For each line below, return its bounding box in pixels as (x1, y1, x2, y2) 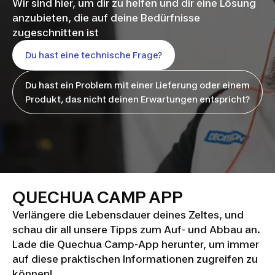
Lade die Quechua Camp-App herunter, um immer (12, 238, 259, 250)
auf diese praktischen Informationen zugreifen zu (12, 252, 258, 265)
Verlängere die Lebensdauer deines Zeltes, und (12, 208, 244, 221)
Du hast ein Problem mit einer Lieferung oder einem (25, 80, 250, 91)
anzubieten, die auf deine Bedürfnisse (12, 12, 200, 25)
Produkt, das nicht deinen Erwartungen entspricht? (25, 94, 250, 105)
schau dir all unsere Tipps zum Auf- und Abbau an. (12, 223, 260, 236)
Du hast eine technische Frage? (25, 50, 162, 61)
